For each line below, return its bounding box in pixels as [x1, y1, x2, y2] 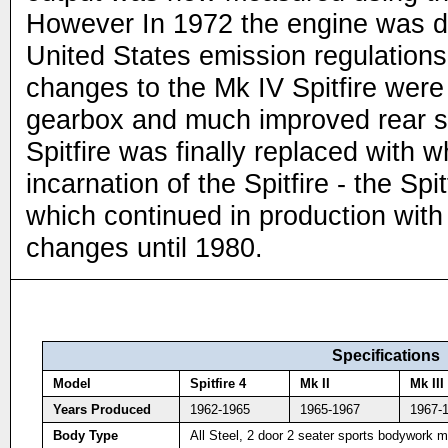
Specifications [331, 347, 440, 364]
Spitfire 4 [189, 376, 246, 391]
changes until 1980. [26, 232, 263, 263]
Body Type [52, 428, 118, 443]
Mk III [409, 376, 444, 391]
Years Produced [52, 402, 151, 417]
